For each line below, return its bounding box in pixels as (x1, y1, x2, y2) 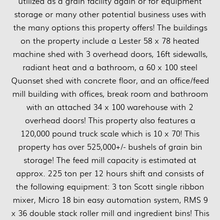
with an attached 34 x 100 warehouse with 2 (27, 101, 193, 113)
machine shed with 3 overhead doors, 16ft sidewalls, (12, 48, 208, 60)
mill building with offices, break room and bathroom (12, 88, 208, 100)
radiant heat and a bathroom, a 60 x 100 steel (23, 61, 197, 73)
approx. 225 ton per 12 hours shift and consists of (16, 167, 204, 179)
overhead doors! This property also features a (25, 114, 195, 126)
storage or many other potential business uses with (14, 8, 206, 20)
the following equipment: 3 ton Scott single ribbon (16, 181, 204, 192)
